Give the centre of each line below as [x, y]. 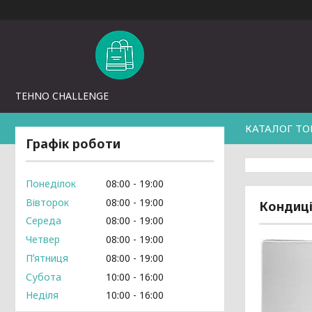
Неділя [42, 295]
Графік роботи [73, 143]
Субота [44, 276]
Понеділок [51, 183]
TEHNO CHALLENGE [62, 96]
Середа [44, 221]
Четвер [43, 239]
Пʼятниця [47, 258]
